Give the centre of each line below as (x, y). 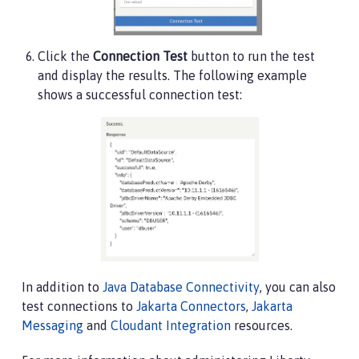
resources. (262, 325)
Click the (65, 56)
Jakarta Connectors (191, 306)
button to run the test (251, 56)
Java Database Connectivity (181, 286)
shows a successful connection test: (140, 95)
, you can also (298, 286)
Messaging (52, 325)
